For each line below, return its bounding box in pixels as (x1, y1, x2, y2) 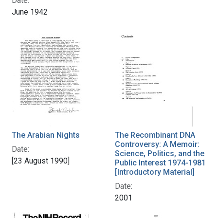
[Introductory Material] (115, 167, 195, 177)
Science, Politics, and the (115, 148, 204, 158)
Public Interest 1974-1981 (115, 158, 206, 167)
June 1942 (12, 7, 48, 17)
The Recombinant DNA (115, 130, 195, 140)
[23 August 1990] (12, 156, 70, 165)
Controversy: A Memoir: (115, 139, 200, 149)
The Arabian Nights (12, 130, 80, 140)
